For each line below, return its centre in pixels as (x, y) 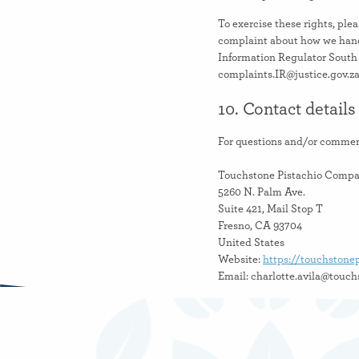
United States (251, 243)
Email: (234, 277)
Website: (240, 260)
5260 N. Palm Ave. (262, 193)
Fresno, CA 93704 (260, 226)
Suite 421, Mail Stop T (270, 210)
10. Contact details (287, 109)
